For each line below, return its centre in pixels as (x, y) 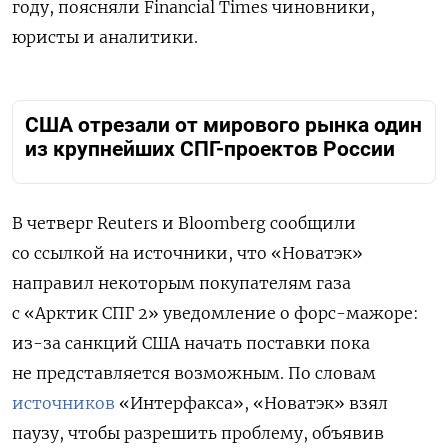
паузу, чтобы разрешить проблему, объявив (198, 433)
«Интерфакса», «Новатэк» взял (251, 403)
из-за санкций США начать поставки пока (191, 343)
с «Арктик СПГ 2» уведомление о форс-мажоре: (215, 313)
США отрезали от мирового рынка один (223, 124)
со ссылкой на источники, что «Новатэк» (187, 253)
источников (63, 403)
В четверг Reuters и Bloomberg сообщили (184, 223)
